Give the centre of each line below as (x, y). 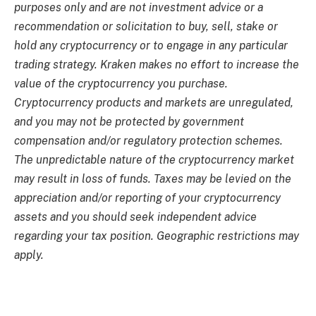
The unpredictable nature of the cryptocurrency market (154, 159)
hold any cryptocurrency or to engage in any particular (151, 45)
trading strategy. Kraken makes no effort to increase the (157, 64)
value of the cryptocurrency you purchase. (121, 83)
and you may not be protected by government (129, 121)
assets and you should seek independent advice (135, 217)
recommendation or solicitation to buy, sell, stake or (146, 26)
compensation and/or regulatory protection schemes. (148, 140)
